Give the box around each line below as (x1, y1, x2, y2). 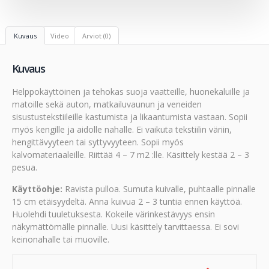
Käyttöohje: (12, 183, 62, 195)
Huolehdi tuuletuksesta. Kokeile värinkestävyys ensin (12, 208, 215, 220)
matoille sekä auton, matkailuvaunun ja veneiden (12, 98, 202, 110)
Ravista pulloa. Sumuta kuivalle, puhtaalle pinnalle (62, 183, 256, 195)
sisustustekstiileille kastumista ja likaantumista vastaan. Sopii (12, 111, 247, 123)
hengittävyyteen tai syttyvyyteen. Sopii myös (12, 136, 184, 148)
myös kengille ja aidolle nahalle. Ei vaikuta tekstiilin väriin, (12, 124, 232, 136)
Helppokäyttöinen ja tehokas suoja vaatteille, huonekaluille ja (12, 86, 250, 98)
